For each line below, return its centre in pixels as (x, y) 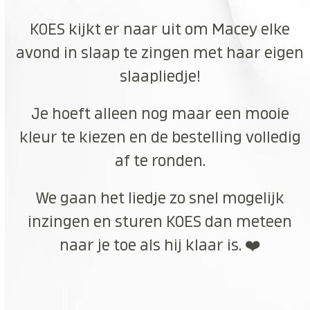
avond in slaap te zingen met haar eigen (160, 53)
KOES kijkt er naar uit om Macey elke (160, 29)
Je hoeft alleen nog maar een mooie (160, 114)
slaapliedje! (160, 76)
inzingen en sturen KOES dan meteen (160, 222)
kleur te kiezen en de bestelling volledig (160, 137)
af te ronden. (160, 161)
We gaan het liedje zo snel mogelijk (160, 198)
